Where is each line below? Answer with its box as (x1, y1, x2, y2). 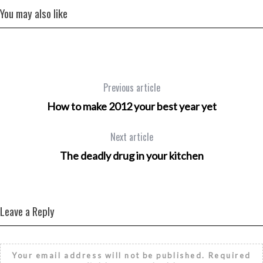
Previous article (103, 80, 160, 95)
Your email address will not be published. (11, 250, 205, 260)
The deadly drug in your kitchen (59, 149, 204, 162)
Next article (110, 129, 153, 144)
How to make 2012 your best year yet (46, 99, 217, 113)
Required (205, 250, 251, 260)
